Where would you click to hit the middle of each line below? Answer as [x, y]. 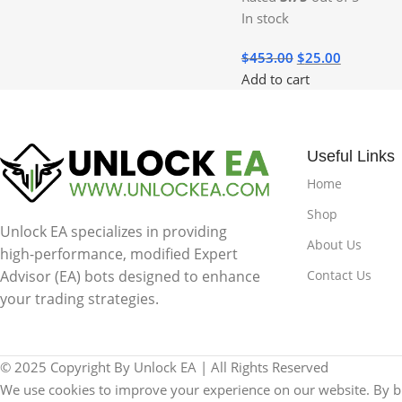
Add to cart [275, 79]
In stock [265, 17]
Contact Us [339, 275]
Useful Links [350, 156]
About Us [334, 244]
